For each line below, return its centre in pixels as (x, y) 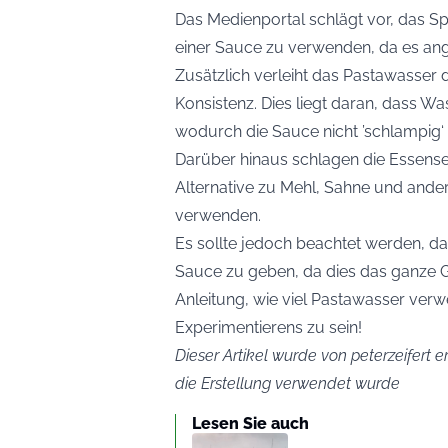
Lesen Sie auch (250, 424)
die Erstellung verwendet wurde (287, 384)
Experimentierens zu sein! (268, 328)
